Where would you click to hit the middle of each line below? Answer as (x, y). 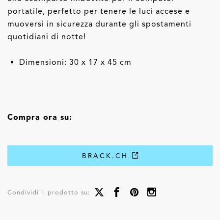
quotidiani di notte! (47, 36)
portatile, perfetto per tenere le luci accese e (99, 11)
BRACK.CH (107, 155)
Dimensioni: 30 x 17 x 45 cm (75, 62)
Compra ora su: (40, 117)
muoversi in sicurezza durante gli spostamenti (99, 24)
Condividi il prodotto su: (49, 192)
